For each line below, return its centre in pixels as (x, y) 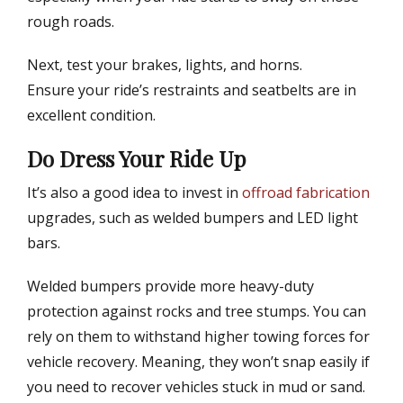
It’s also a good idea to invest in (134, 193)
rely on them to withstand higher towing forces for (198, 337)
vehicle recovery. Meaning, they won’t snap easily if (198, 362)
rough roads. (71, 22)
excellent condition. (91, 116)
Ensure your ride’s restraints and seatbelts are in (192, 90)
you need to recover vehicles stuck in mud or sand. (196, 387)
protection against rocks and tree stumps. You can (197, 312)
